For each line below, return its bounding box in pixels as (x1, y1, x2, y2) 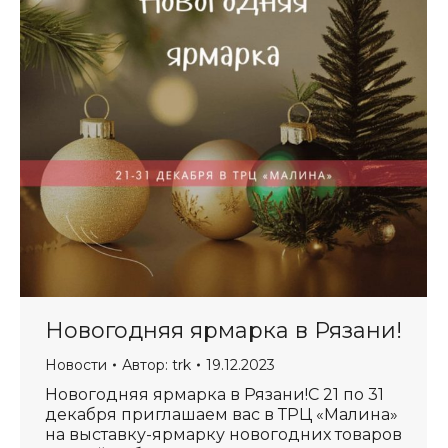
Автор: (122, 356, 172, 374)
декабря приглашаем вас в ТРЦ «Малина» (45, 405, 398, 424)
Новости (45, 356, 107, 374)
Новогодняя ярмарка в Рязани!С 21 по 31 (45, 385, 384, 404)
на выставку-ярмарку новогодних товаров (45, 425, 402, 444)
